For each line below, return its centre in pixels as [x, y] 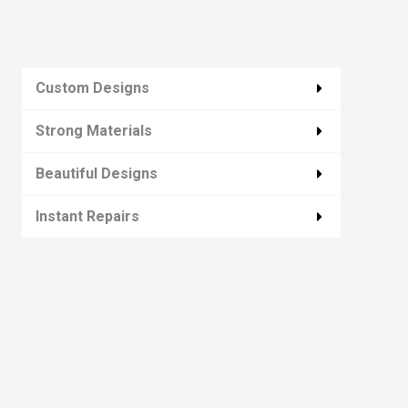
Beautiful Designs [96, 173]
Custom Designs [92, 87]
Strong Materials [93, 130]
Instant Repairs [87, 216]
